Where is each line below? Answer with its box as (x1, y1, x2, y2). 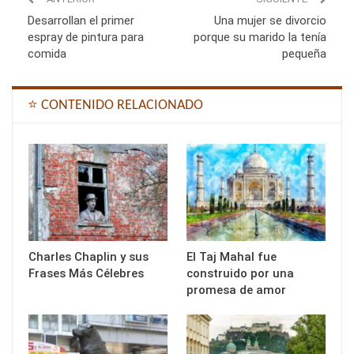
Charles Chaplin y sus (28, 249, 149, 264)
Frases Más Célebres (28, 265, 144, 281)
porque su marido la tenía (194, 29, 326, 44)
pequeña (282, 46, 326, 61)
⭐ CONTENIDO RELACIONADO (28, 97, 203, 113)
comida (28, 46, 66, 61)
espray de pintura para (28, 29, 144, 44)
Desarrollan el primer (28, 13, 134, 28)
